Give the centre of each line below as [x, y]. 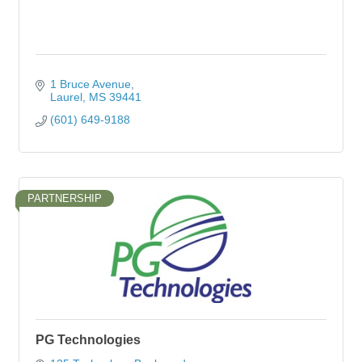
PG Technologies [88, 340]
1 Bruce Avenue [90, 84]
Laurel [66, 97]
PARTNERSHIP [65, 198]
